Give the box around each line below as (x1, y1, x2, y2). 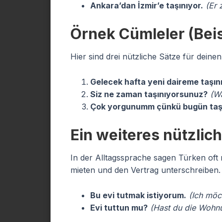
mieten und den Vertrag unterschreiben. (70, 165, 221, 175)
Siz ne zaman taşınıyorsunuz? (90, 89, 208, 99)
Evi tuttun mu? (90, 203, 148, 213)
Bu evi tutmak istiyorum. (90, 190, 186, 200)
